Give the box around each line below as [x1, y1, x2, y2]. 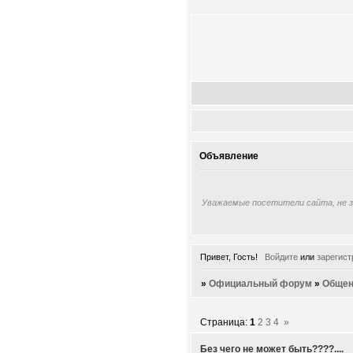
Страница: [200, 317, 251, 329]
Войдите [264, 251, 298, 262]
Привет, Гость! [200, 251, 258, 262]
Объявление [199, 150, 258, 162]
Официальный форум [209, 277, 313, 289]
